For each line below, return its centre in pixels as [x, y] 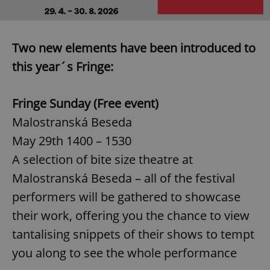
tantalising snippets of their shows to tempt [133, 234]
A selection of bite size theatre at [102, 159]
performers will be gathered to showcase [126, 196]
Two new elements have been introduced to [134, 48]
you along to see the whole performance [124, 253]
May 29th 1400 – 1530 [72, 140]
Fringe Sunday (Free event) [85, 103]
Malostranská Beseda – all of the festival [124, 178]
